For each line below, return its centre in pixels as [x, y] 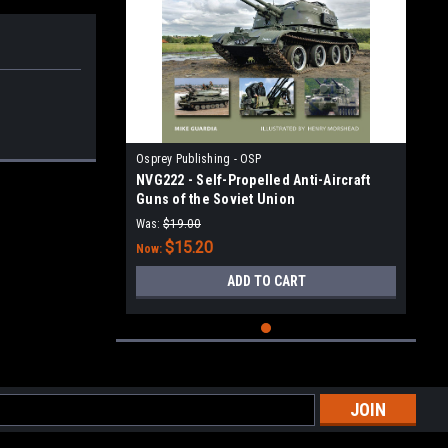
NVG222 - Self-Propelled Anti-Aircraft [253, 180]
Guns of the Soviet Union [215, 199]
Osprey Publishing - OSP [198, 159]
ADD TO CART [266, 281]
